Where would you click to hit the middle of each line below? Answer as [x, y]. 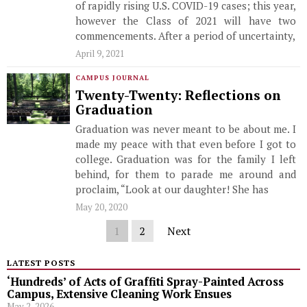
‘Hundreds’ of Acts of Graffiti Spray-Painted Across [145, 282]
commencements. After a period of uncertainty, [185, 36]
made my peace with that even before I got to [186, 144]
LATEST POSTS [41, 263]
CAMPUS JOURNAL [112, 78]
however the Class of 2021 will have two [186, 21]
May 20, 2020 [101, 207]
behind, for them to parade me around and [186, 174]
